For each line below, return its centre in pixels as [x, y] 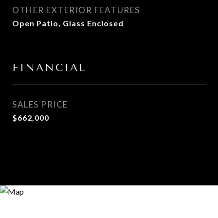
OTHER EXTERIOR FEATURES [76, 10]
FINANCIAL [49, 68]
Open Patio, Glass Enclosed [68, 23]
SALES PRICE [40, 104]
